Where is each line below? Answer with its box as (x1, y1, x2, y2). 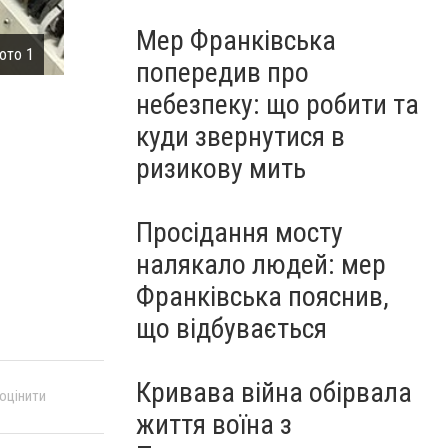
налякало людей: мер (136, 248, 386, 281)
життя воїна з (136, 408, 292, 441)
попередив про (136, 56, 309, 89)
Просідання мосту (136, 216, 343, 249)
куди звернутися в (136, 120, 345, 153)
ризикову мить (136, 152, 306, 185)
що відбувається (136, 312, 327, 345)
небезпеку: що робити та (136, 88, 419, 121)
